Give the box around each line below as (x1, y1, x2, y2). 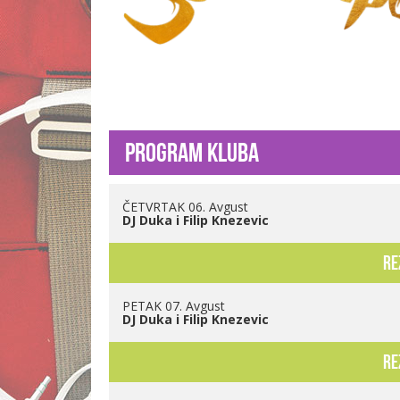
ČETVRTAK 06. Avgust (122, 198, 248, 216)
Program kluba (125, 137, 259, 168)
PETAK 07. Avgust (122, 297, 225, 315)
